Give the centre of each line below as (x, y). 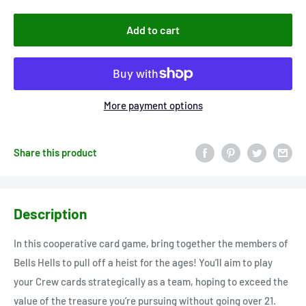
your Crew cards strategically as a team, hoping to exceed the (151, 282)
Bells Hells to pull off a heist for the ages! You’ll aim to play (143, 263)
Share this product (55, 152)
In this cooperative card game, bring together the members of (151, 244)
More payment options (153, 105)
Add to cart (153, 29)
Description (50, 213)
